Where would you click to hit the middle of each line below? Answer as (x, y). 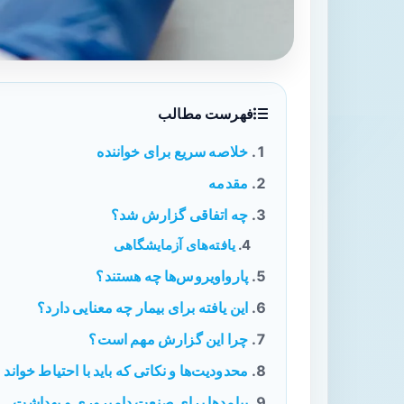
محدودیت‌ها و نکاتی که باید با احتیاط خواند (126, 371)
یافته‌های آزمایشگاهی (174, 245)
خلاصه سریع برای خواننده (172, 151)
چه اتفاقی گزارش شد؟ (179, 215)
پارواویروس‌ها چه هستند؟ (172, 276)
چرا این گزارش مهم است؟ (168, 339)
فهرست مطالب (206, 114)
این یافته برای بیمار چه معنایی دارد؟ (142, 308)
